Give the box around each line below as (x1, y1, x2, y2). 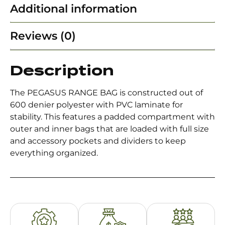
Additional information (10, 2, 137, 16)
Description (10, 62, 114, 79)
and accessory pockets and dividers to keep (10, 136, 186, 146)
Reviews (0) (10, 29, 76, 43)
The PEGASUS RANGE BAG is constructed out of (10, 88, 203, 98)
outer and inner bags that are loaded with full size (10, 124, 209, 134)
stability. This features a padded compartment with (10, 112, 215, 122)
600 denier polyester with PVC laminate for (10, 100, 183, 110)
